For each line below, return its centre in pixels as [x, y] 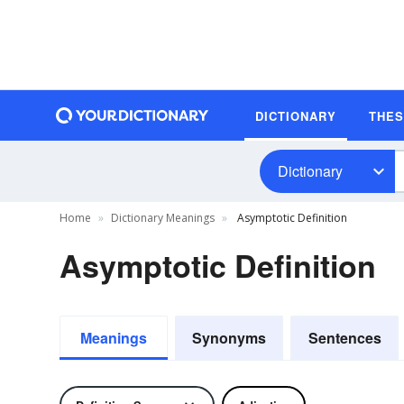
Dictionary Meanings [163, 218]
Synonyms [229, 338]
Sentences [344, 338]
